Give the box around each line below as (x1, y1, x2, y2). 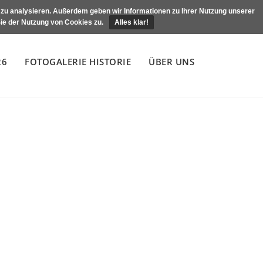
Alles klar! (114, 18, 149, 26)
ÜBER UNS (149, 56, 194, 68)
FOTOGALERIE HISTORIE (25, 56, 131, 68)
